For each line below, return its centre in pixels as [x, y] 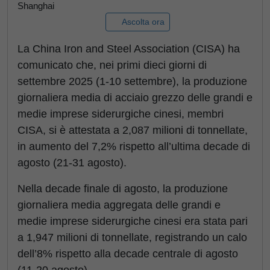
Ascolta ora [143, 22]
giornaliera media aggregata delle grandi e [119, 205]
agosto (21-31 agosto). [72, 163]
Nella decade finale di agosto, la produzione [123, 189]
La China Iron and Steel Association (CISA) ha [129, 49]
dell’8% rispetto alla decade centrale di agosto [128, 254]
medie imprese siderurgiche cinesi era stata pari [133, 221]
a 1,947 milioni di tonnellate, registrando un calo [132, 237]
